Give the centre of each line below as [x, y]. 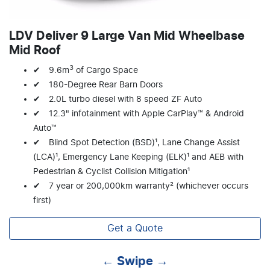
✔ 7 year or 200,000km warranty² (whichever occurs [141, 187]
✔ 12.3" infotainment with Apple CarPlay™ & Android [139, 114]
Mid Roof [35, 51]
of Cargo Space [106, 71]
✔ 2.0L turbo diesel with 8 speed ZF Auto [118, 100]
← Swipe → [135, 262]
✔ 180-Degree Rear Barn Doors [98, 85]
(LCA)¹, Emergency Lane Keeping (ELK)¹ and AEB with [138, 158]
